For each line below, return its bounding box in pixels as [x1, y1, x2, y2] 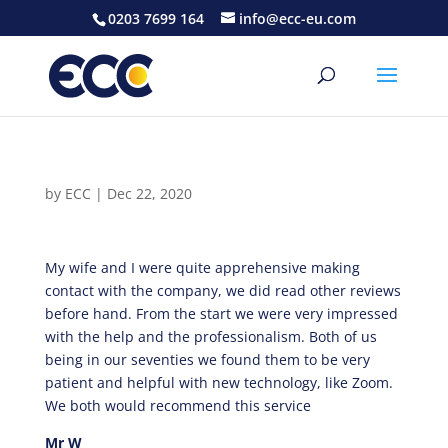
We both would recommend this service [44, 396, 311, 415]
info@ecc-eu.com [238, 8, 356, 28]
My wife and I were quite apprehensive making [44, 258, 360, 277]
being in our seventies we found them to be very [44, 350, 370, 369]
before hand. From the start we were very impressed [44, 304, 398, 323]
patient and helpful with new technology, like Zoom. [44, 373, 393, 392]
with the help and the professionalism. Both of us [44, 327, 377, 346]
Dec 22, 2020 [106, 184, 192, 203]
